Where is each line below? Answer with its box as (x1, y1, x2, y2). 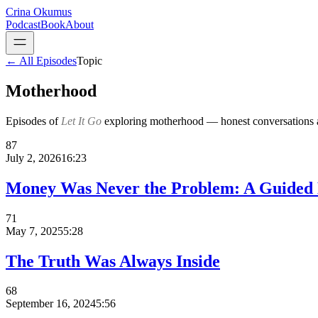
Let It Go (61, 114, 102, 127)
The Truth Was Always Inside (6, 251, 220, 270)
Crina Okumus (6, 6, 72, 18)
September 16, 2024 (6, 297, 96, 310)
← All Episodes (6, 55, 77, 67)
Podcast (6, 18, 40, 31)
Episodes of (6, 114, 61, 127)
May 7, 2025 (6, 224, 63, 237)
